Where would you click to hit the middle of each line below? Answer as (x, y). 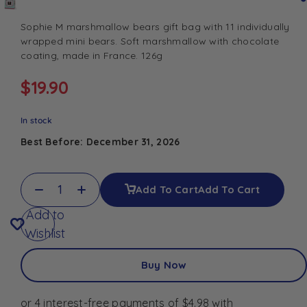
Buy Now (164, 265)
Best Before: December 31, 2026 (100, 142)
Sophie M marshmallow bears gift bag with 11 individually (155, 26)
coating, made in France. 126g (92, 55)
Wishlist (45, 233)
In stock (36, 120)
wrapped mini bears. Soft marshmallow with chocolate (150, 41)
